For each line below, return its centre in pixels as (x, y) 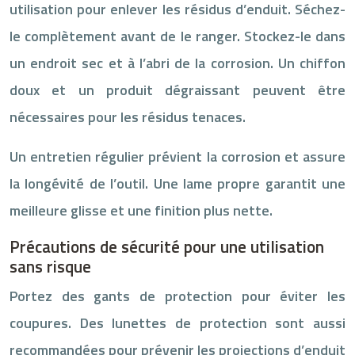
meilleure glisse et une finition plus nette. (141, 210)
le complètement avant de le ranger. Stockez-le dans (177, 36)
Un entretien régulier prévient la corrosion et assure (177, 156)
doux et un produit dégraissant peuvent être (177, 90)
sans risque (50, 266)
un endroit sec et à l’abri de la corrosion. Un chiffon (177, 63)
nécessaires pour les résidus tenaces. (128, 116)
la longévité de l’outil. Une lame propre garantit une (177, 183)
